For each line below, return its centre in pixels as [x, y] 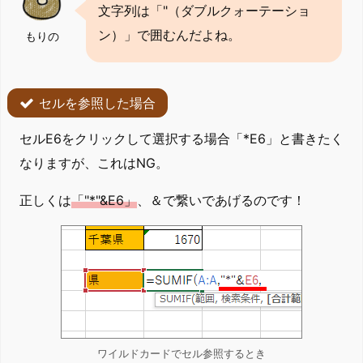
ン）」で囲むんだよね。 [169, 34]
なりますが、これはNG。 [94, 162]
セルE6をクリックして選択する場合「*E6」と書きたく [181, 138]
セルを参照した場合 [97, 102]
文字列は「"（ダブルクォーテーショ [204, 10]
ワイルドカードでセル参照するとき [181, 354]
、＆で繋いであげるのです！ [221, 200]
